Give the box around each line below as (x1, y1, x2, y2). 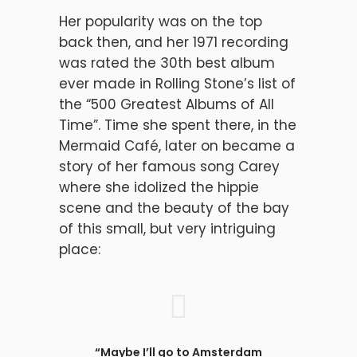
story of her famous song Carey (59, 157, 280, 176)
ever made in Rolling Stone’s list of (59, 74, 296, 93)
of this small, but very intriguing (59, 219, 276, 238)
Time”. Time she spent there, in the (59, 116, 296, 135)
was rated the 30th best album (59, 53, 275, 73)
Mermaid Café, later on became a (59, 136, 295, 155)
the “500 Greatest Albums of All (59, 95, 274, 114)
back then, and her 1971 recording (59, 33, 288, 52)
